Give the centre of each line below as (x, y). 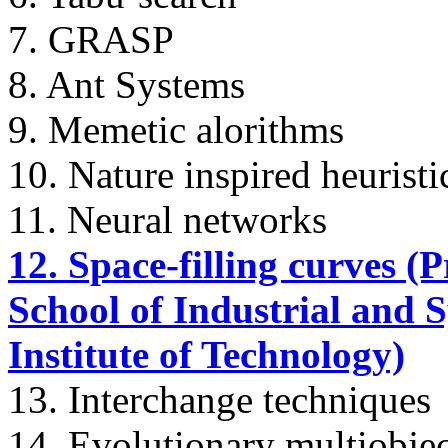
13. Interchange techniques (219, 399)
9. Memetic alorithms (176, 129)
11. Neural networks (167, 219)
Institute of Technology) (206, 354)
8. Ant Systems (126, 84)
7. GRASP (91, 39)
